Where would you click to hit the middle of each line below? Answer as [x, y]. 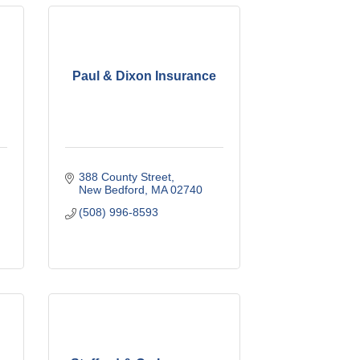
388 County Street [125, 176]
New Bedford [112, 189]
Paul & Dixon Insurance [144, 76]
